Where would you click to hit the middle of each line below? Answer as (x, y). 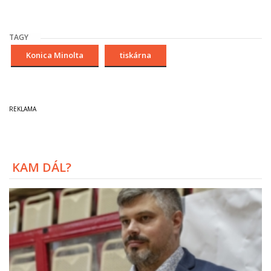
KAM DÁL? (42, 168)
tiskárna (135, 55)
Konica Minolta (55, 55)
